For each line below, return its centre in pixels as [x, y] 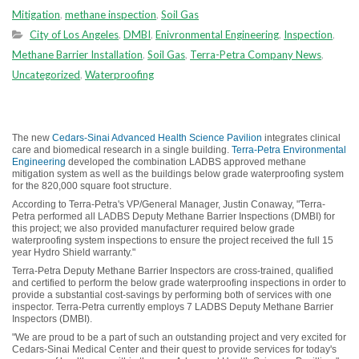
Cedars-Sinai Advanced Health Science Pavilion [157, 138]
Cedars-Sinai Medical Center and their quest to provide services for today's [174, 349]
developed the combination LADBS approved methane [186, 162]
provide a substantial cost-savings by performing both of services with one [172, 295]
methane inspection [111, 14]
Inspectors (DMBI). [52, 319]
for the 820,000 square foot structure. [92, 186]
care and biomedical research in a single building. [122, 150]
